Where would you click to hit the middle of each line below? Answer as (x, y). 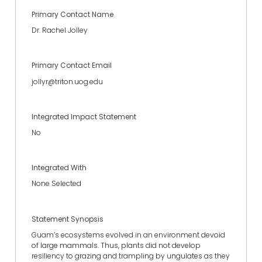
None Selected (56, 184)
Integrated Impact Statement (84, 116)
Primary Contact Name (73, 15)
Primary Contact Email (72, 65)
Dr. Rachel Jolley (60, 30)
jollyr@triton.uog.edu (67, 81)
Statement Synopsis (68, 219)
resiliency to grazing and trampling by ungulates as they (131, 256)
